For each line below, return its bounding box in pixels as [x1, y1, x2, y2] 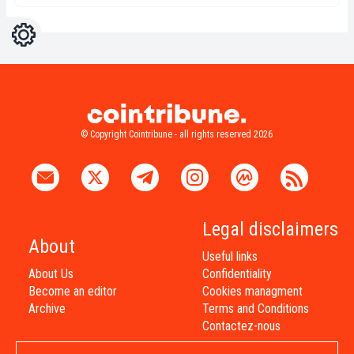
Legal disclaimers [202, 218, 338, 241]
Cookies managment [202, 284, 303, 299]
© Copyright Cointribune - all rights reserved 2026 [80, 129, 273, 141]
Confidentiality [202, 266, 272, 282]
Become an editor [28, 284, 117, 299]
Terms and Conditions [202, 301, 309, 317]
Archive [28, 301, 66, 317]
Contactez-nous [202, 318, 281, 334]
